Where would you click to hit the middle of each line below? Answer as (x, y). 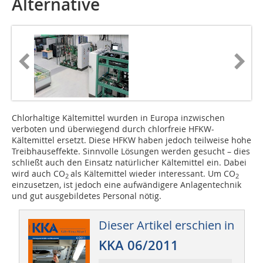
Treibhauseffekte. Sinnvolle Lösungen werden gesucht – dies (131, 151)
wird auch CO (38, 174)
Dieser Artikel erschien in (166, 225)
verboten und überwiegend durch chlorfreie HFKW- (113, 129)
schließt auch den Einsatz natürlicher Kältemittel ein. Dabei (129, 163)
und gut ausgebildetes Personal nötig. (87, 196)
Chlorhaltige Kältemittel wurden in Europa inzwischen (118, 118)
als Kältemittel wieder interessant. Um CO (153, 174)
